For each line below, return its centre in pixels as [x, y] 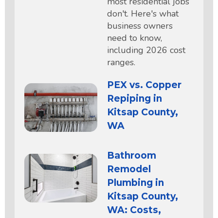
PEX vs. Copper [144, 85]
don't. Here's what [143, 13]
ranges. [121, 62]
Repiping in [135, 98]
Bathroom [132, 155]
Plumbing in [136, 182]
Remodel [129, 169]
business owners [140, 26]
